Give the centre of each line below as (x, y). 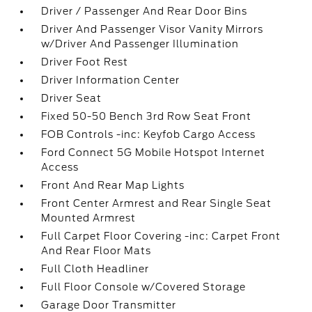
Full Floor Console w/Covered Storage (144, 287)
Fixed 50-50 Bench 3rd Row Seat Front (147, 116)
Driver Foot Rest (85, 62)
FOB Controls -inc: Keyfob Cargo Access (149, 134)
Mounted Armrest (89, 218)
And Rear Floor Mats (96, 251)
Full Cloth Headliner (95, 269)
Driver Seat (72, 98)
